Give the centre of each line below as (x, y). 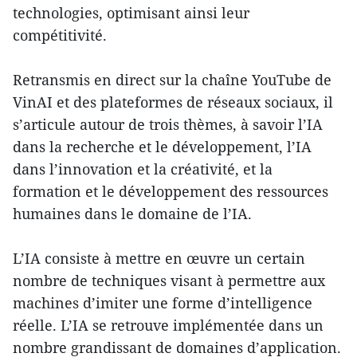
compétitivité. (60, 35)
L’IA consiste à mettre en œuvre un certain (159, 258)
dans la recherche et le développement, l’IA (162, 147)
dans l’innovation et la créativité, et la (143, 169)
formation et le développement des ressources (171, 191)
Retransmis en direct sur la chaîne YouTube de (172, 80)
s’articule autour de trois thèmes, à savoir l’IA (168, 124)
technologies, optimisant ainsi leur (131, 13)
